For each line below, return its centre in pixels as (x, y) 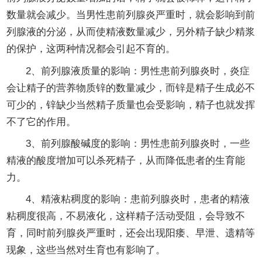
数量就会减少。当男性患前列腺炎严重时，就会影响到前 (130, 15)
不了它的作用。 (41, 122)
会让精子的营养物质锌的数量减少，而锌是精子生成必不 (130, 88)
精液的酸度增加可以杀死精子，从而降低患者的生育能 (125, 161)
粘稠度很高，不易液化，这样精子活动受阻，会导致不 (125, 216)
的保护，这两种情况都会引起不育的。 (91, 49)
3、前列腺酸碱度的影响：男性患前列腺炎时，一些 (138, 144)
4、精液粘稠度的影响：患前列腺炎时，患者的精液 (138, 199)
